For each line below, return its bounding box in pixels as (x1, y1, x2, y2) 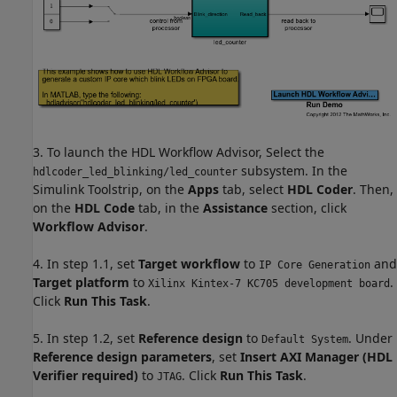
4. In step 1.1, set (33, 254, 138, 272)
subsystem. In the (237, 161, 347, 179)
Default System (261, 332, 348, 346)
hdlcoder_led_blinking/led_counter (33, 165, 237, 178)
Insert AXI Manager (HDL (240, 347, 393, 365)
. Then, (353, 180, 393, 198)
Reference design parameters (33, 347, 212, 365)
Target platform (33, 273, 129, 291)
